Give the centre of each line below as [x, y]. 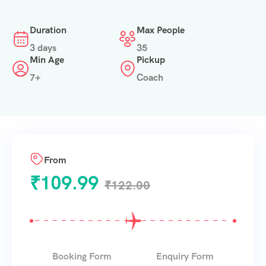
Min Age [47, 60]
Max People [161, 30]
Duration [48, 30]
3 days [43, 48]
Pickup [151, 60]
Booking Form [82, 256]
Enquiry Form [185, 256]
